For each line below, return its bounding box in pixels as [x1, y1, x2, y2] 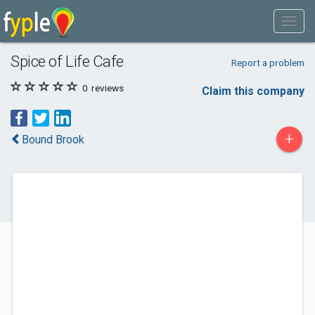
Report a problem [231, 57, 304, 68]
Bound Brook [22, 133, 84, 146]
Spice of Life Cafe [11, 52, 124, 70]
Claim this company [202, 84, 304, 98]
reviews [89, 82, 124, 94]
